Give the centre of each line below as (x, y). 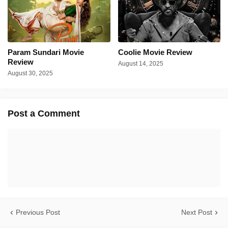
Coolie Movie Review (155, 52)
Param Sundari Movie (46, 52)
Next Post (197, 212)
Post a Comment (44, 114)
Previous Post (38, 212)
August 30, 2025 (30, 74)
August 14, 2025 (140, 64)
